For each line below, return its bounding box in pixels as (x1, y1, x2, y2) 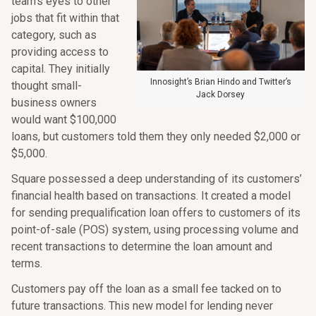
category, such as (11, 28, 97, 42)
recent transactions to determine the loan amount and (11, 240, 272, 253)
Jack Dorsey (196, 90, 245, 100)
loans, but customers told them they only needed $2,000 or (11, 130, 300, 143)
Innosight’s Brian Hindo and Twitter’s (150, 77, 291, 87)
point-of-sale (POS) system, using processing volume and (11, 223, 298, 236)
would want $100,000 (11, 113, 116, 126)
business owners (11, 96, 97, 109)
